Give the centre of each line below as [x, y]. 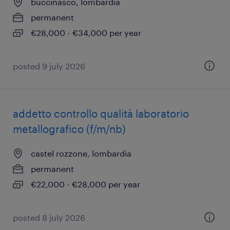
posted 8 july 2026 [49, 217]
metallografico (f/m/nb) [69, 129]
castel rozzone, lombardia [81, 153]
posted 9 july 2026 [49, 66]
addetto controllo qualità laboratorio [101, 113]
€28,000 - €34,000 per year [86, 33]
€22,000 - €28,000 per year [85, 184]
